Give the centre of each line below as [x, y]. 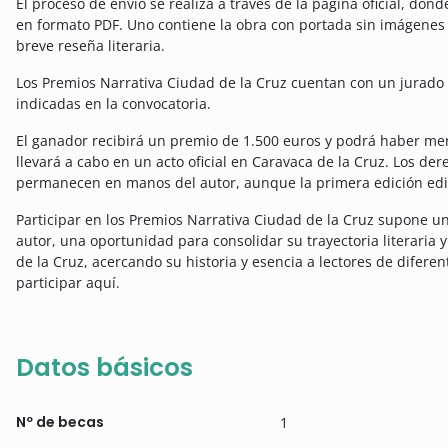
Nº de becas [60, 421]
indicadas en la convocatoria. [115, 103]
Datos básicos [104, 367]
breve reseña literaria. [92, 45]
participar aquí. [68, 282]
